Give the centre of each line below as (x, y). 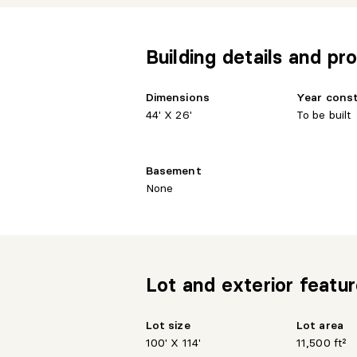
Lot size (168, 325)
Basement (173, 170)
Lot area (320, 325)
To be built (324, 114)
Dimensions (177, 97)
